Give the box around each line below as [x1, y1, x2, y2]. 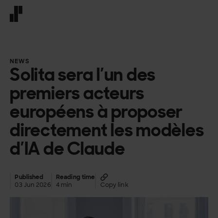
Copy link [100, 181, 128, 189]
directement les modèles [10, 118, 204, 142]
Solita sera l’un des [10, 62, 156, 86]
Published [15, 173, 44, 182]
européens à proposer [10, 99, 183, 123]
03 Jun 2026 [15, 181, 51, 189]
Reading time [55, 173, 95, 182]
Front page [9, 21, 48, 31]
